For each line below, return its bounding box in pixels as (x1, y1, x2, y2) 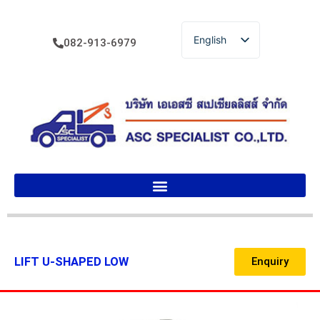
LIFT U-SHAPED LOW (14, 255, 129, 269)
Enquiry (251, 255, 289, 269)
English (194, 34, 227, 46)
